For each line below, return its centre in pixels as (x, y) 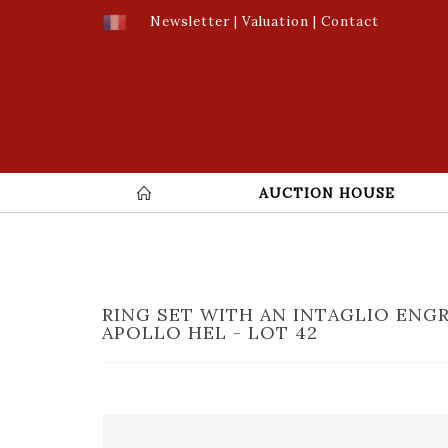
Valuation (275, 21)
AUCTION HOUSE (327, 192)
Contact (350, 21)
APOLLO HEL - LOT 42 (210, 332)
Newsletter (190, 21)
